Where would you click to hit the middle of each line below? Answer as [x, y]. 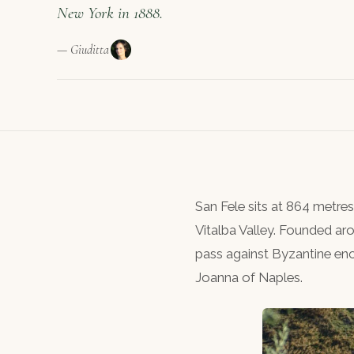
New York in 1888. [110, 13]
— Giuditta [83, 49]
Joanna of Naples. [249, 277]
